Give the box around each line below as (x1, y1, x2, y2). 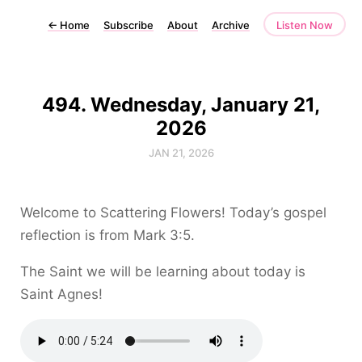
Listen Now (276, 19, 333, 32)
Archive (212, 19, 250, 32)
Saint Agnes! (20, 286, 103, 302)
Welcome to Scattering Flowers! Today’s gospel (20, 204, 326, 221)
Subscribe (103, 19, 154, 32)
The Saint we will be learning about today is (20, 263, 305, 280)
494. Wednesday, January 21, (42, 93, 320, 116)
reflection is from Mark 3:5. (20, 227, 195, 243)
